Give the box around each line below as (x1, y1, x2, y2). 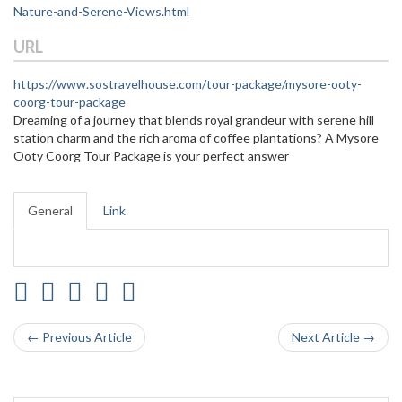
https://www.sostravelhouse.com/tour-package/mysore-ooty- (13, 76, 362, 92)
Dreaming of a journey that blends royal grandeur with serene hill (13, 112, 374, 127)
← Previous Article (27, 329, 132, 345)
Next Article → (292, 329, 375, 345)
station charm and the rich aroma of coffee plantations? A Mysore (13, 130, 379, 145)
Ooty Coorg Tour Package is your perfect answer (13, 148, 289, 163)
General (28, 203, 73, 218)
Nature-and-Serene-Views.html (13, 4, 189, 19)
